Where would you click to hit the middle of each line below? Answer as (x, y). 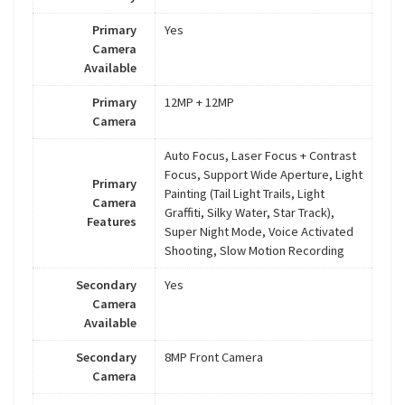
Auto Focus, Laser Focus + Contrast (260, 156)
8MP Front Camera (214, 358)
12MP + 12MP (199, 103)
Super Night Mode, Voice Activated (259, 232)
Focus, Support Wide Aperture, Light (264, 175)
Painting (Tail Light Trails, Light (245, 194)
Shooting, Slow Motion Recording (254, 251)
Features (112, 222)
